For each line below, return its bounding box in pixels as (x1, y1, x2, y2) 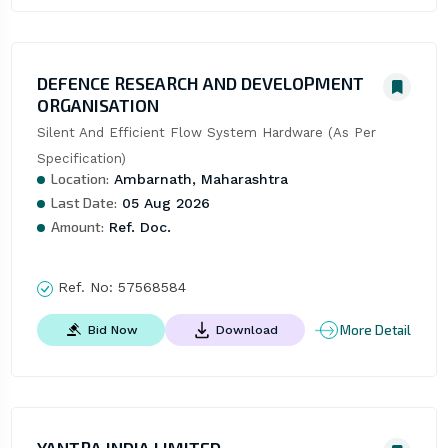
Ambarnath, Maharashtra (108, 171, 288, 188)
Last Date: (50, 194, 117, 212)
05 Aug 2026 (116, 195, 210, 212)
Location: (50, 170, 109, 188)
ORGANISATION (36, 94, 159, 117)
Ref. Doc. (103, 219, 171, 236)
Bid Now (87, 322, 138, 337)
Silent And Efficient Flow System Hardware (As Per (36, 125, 376, 141)
